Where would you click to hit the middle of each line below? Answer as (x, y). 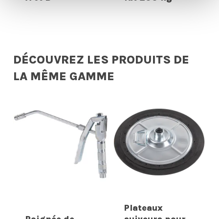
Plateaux (143, 208)
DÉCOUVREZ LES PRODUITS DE (101, 59)
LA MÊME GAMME (64, 76)
